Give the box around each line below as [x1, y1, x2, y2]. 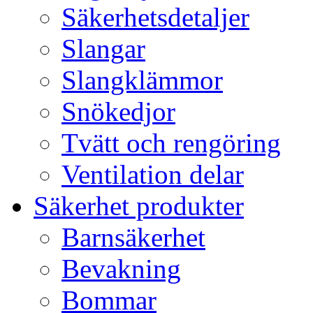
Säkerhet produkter [34, 191, 244, 221]
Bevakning [61, 254, 181, 284]
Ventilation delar [61, 159, 244, 189]
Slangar [61, 34, 145, 64]
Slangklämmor [61, 65, 223, 95]
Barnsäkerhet [61, 222, 205, 252]
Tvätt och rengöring [61, 128, 281, 158]
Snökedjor [61, 96, 175, 126]
